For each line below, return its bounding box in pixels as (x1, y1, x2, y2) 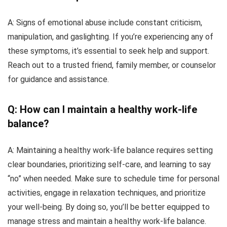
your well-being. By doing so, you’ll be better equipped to (8, 202, 210, 212)
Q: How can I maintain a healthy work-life (8, 103, 197, 116)
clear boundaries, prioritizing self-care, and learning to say (8, 159, 211, 169)
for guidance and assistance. (8, 74, 109, 84)
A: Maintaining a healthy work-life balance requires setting (8, 145, 213, 155)
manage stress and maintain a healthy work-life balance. (8, 216, 206, 226)
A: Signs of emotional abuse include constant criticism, (8, 17, 202, 27)
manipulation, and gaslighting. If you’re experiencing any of (8, 31, 213, 42)
